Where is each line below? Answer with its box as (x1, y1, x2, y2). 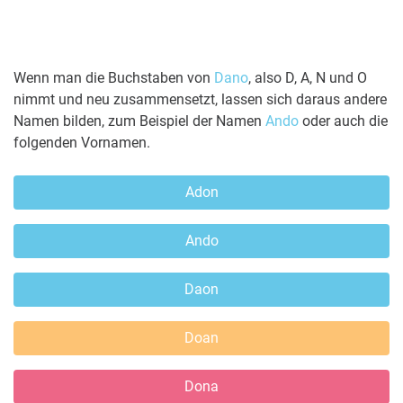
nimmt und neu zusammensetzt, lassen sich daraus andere (13, 90, 387, 108)
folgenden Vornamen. (13, 133, 150, 151)
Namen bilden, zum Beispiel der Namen (13, 112, 265, 130)
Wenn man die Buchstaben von (13, 68, 214, 86)
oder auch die (299, 112, 388, 130)
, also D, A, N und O (248, 68, 367, 86)
